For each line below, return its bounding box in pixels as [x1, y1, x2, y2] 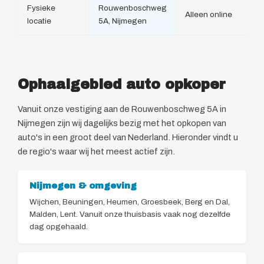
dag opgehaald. [29, 222, 88, 232]
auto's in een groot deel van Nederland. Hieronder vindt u [18, 133, 238, 143]
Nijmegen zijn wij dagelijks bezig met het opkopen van [18, 118, 226, 128]
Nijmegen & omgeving [29, 181, 137, 191]
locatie [27, 16, 51, 26]
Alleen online [185, 10, 232, 19]
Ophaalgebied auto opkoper [18, 77, 226, 93]
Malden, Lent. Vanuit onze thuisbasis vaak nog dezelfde [29, 210, 230, 219]
